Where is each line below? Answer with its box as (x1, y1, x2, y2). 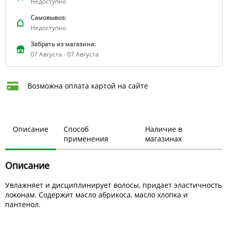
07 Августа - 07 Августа (31, 50, 99, 59)
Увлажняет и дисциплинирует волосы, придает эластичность (5, 180, 222, 190)
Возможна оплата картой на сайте (27, 81, 148, 91)
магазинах (145, 134, 182, 144)
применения (64, 134, 108, 144)
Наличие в (145, 124, 183, 134)
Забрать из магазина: (31, 40, 96, 49)
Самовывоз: (31, 13, 66, 22)
